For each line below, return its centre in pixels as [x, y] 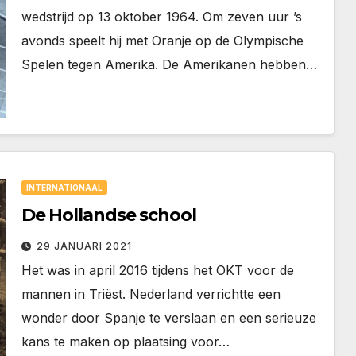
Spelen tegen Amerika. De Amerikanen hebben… [169, 65]
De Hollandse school [108, 215]
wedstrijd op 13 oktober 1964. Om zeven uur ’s [161, 17]
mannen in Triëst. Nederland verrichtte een [151, 294]
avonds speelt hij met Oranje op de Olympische [162, 41]
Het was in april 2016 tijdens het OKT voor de [157, 271]
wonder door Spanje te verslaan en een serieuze [168, 318]
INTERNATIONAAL [64, 188]
